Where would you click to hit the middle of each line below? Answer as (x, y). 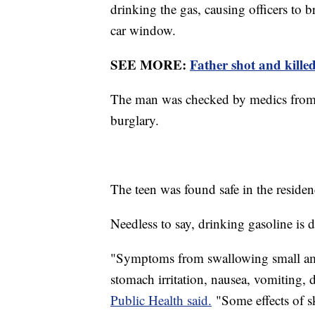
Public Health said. (161, 300)
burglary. (137, 120)
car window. (145, 30)
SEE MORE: (150, 65)
